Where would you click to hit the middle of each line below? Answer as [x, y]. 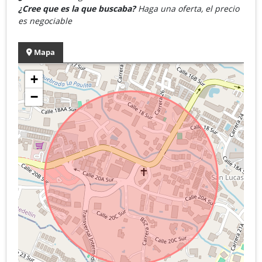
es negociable [45, 20]
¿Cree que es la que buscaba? [78, 8]
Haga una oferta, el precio [189, 8]
